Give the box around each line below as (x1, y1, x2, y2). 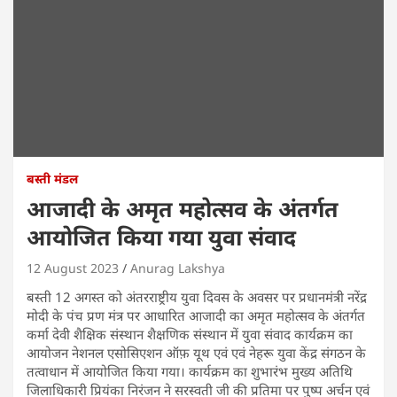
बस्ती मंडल (27, 170, 78, 188)
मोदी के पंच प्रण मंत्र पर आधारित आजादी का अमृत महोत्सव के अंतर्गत (27, 307, 365, 325)
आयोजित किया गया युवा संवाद (27, 222, 296, 253)
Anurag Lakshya (130, 260, 225, 277)
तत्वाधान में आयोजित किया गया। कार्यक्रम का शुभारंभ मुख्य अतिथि (27, 362, 353, 381)
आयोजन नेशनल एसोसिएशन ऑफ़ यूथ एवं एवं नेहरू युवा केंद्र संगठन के (27, 344, 366, 362)
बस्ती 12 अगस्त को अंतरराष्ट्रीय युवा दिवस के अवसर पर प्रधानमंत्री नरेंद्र (27, 288, 367, 307)
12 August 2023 (27, 260, 119, 277)
